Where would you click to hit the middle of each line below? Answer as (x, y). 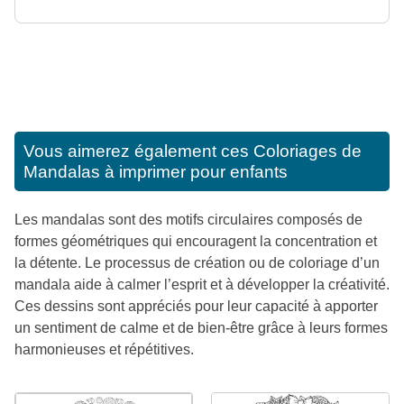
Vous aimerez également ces (138, 151)
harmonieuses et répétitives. (104, 349)
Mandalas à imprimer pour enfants (156, 172)
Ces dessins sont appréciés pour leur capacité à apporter (196, 306)
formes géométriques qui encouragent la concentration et (196, 241)
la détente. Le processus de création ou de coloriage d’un (197, 263)
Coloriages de (308, 151)
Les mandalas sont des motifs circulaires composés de (188, 220)
